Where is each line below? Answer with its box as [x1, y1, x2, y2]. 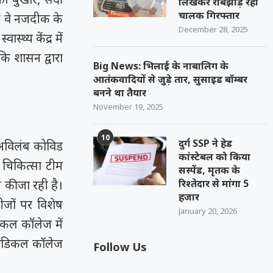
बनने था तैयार [93, 86, 147, 99]
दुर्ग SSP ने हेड [179, 136, 233, 150]
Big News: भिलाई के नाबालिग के [93, 59, 229, 73]
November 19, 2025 [93, 101, 164, 112]
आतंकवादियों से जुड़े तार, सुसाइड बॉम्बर [93, 73, 248, 86]
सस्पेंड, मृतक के [179, 163, 241, 177]
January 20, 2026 [179, 205, 238, 216]
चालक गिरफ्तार [179, 9, 240, 22]
